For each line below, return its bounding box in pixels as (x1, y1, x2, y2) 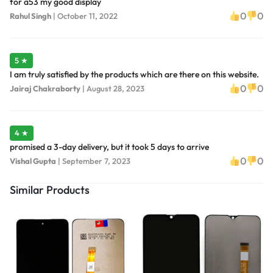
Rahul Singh (10, 10, 51, 21)
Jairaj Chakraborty (10, 83, 80, 93)
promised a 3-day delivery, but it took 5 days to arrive (10, 141, 209, 153)
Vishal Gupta (10, 155, 56, 166)
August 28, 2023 (87, 83, 144, 93)
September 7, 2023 (62, 155, 130, 166)
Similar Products (10, 183, 90, 197)
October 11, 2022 (57, 10, 118, 21)
